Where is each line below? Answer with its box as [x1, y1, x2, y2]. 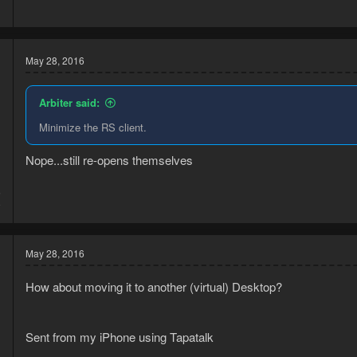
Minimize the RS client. [39, 120, 147, 135]
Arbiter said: [39, 95, 100, 111]
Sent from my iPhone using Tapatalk [25, 328, 214, 345]
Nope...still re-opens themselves [25, 151, 193, 168]
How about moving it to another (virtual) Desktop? [25, 277, 282, 295]
